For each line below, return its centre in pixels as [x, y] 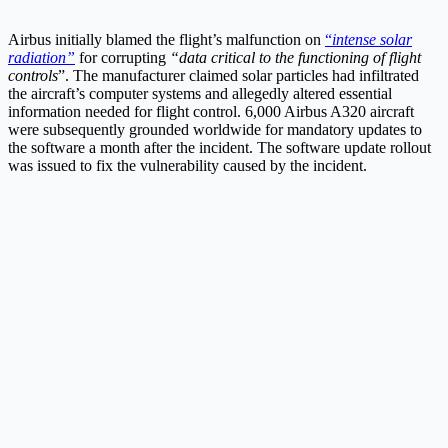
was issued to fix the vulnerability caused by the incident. [187, 166]
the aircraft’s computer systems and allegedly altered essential [200, 94]
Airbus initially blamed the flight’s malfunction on [166, 40]
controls [33, 76]
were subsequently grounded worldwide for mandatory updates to [215, 130]
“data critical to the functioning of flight [295, 58]
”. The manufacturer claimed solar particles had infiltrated [238, 76]
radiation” [41, 58]
